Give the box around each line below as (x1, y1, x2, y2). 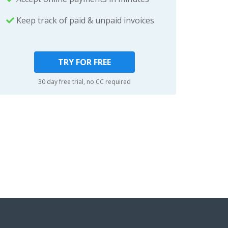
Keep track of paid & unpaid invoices (14, 15, 154, 26)
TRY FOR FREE (58, 56, 111, 68)
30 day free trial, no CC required (38, 77, 131, 87)
